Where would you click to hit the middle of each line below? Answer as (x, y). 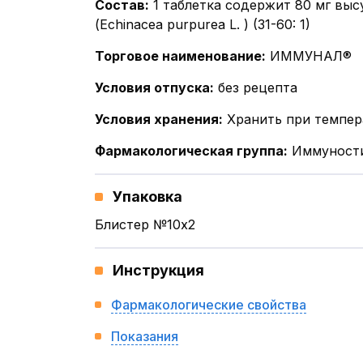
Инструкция (158, 270)
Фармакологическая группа (189, 151)
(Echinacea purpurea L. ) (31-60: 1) (203, 24)
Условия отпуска (152, 88)
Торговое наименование (178, 56)
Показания (145, 336)
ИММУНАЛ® (311, 56)
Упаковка (147, 196)
